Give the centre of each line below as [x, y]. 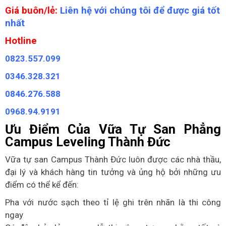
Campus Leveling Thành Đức [88, 142]
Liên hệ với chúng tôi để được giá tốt [139, 11]
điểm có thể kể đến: [42, 185]
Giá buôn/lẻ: [31, 11]
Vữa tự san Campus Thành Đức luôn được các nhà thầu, [113, 159]
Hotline [21, 41]
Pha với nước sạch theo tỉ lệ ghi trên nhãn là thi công [113, 202]
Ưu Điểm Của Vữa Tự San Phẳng [113, 129]
